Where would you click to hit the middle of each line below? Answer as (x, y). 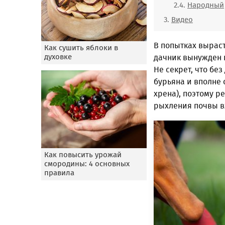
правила (59, 173)
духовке (58, 57)
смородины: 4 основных (87, 164)
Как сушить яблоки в (81, 48)
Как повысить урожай (83, 155)
